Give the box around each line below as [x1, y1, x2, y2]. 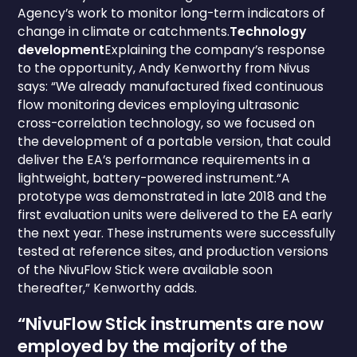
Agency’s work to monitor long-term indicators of [18, 4, 326, 23]
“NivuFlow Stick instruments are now [18, 312, 324, 337]
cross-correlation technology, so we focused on [18, 114, 316, 133]
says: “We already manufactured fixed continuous [18, 77, 324, 96]
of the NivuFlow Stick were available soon [18, 261, 273, 280]
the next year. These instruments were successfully [18, 224, 336, 243]
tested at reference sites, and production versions [18, 242, 329, 261]
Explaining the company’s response [104, 41, 326, 60]
